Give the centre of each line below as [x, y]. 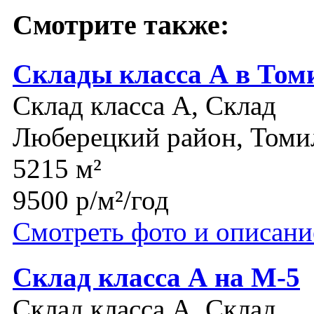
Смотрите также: [121, 25]
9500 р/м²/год [91, 200]
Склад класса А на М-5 [156, 277]
